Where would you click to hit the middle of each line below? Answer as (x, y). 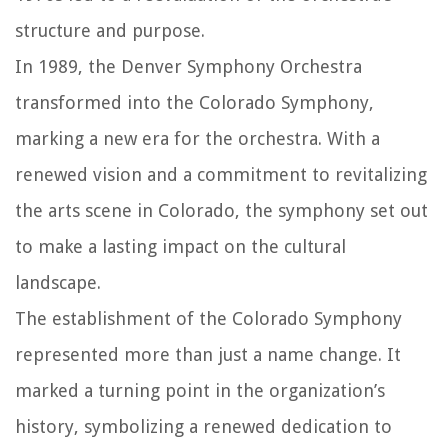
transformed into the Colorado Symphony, (194, 102)
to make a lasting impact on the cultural (180, 246)
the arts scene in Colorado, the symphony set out (221, 210)
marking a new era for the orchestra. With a (197, 138)
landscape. (58, 282)
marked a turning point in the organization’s (200, 390)
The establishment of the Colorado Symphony (208, 318)
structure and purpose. (110, 30)
